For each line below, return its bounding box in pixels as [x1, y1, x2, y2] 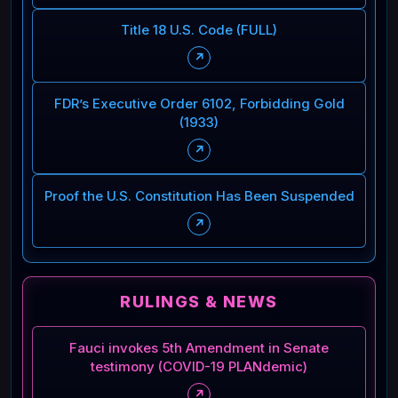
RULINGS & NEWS [120, 292, 278, 312]
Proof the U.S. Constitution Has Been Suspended [44, 187, 354, 204]
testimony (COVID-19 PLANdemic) [91, 358, 307, 376]
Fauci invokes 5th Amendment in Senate [69, 339, 329, 357]
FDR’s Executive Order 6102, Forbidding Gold [53, 95, 345, 113]
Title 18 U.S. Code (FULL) [121, 21, 277, 39]
